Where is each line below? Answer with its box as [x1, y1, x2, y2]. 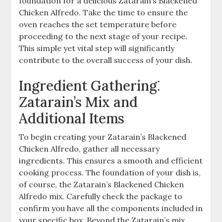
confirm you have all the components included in [19, 203, 203, 213]
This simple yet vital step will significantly [19, 43, 175, 53]
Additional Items [19, 109, 125, 127]
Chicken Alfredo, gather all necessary [19, 143, 160, 154]
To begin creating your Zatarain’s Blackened [19, 131, 187, 142]
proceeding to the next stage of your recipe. [19, 31, 188, 41]
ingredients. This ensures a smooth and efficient [19, 155, 203, 166]
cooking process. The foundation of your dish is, [19, 167, 201, 177]
